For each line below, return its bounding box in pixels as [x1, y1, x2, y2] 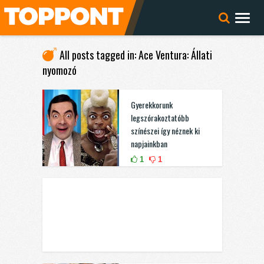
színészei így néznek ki [130, 124, 200, 137]
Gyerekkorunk [130, 98, 173, 111]
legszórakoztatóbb [130, 111, 189, 124]
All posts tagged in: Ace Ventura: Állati [59, 47, 212, 62]
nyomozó [42, 62, 77, 78]
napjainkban [130, 137, 167, 150]
